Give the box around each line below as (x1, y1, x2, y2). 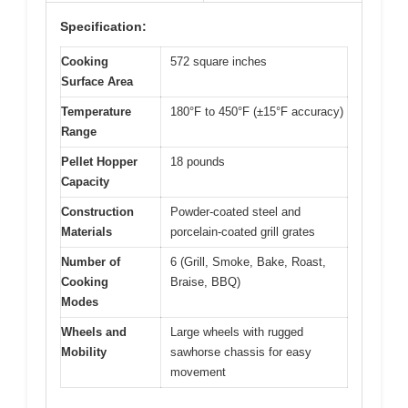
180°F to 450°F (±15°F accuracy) (170, 105, 343, 119)
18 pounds (170, 155, 225, 169)
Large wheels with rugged (170, 325, 303, 340)
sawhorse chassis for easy (170, 345, 311, 360)
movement (170, 365, 226, 380)
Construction (61, 205, 134, 219)
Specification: (60, 19, 147, 35)
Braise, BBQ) (170, 275, 240, 290)
